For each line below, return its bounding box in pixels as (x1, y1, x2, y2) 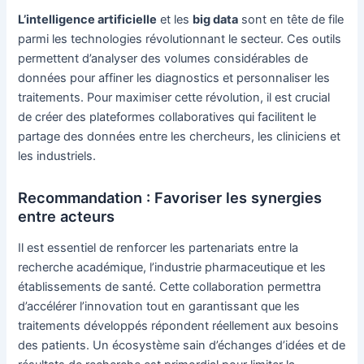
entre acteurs (18, 206, 115, 225)
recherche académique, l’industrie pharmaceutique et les (18, 260, 327, 275)
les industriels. (18, 149, 97, 164)
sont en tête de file (238, 12, 344, 28)
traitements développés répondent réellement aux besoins (18, 318, 340, 334)
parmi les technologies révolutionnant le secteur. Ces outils (18, 32, 342, 47)
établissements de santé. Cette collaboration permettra (18, 279, 322, 295)
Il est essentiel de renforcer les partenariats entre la (18, 240, 299, 256)
